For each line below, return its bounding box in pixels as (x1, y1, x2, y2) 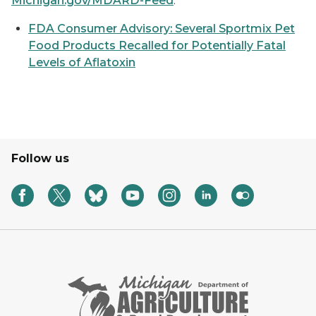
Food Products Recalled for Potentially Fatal (28, 39, 286, 52)
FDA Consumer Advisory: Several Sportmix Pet (28, 22, 295, 35)
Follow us (11, 152, 69, 165)
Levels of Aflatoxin (28, 56, 135, 69)
